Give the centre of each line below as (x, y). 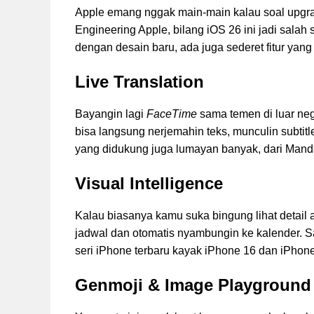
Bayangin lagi (111, 114)
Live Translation (139, 82)
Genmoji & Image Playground (193, 285)
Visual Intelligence (149, 184)
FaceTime (172, 114)
